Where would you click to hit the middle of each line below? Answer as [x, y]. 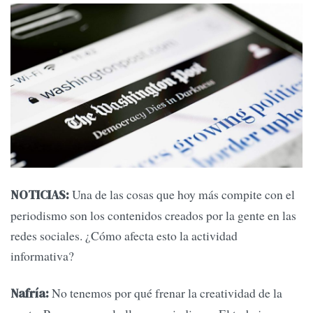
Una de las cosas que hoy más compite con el [182, 194]
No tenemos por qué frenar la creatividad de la [166, 293]
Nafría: [30, 294]
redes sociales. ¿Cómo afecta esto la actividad [124, 235]
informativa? [42, 255]
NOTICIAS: [40, 195]
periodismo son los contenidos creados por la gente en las [153, 215]
